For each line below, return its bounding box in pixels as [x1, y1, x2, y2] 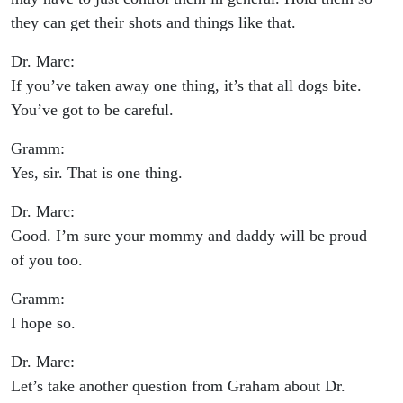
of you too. [11, 251, 83, 270]
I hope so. [11, 314, 76, 333]
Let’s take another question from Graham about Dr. [11, 377, 345, 396]
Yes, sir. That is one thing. [11, 164, 183, 183]
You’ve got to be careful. [11, 101, 174, 120]
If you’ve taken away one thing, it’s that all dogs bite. [11, 76, 362, 95]
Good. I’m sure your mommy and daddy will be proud [11, 227, 367, 246]
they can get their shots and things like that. [11, 13, 296, 32]
